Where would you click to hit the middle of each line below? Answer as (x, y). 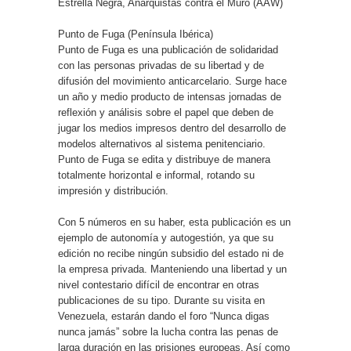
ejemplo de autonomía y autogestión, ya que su (166, 238)
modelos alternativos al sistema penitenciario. (162, 144)
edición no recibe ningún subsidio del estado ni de (171, 253)
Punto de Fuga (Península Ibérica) (136, 34)
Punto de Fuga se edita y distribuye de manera (164, 159)
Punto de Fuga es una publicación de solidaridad (168, 50)
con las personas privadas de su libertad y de (161, 65)
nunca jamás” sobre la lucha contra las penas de (168, 332)
